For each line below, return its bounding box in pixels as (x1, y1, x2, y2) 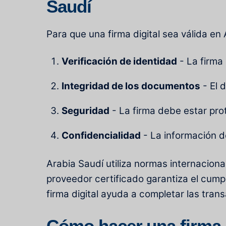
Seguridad (62, 105, 110, 117)
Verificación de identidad (62, 55, 178, 68)
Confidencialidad (62, 129, 141, 141)
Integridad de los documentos (62, 80, 201, 92)
